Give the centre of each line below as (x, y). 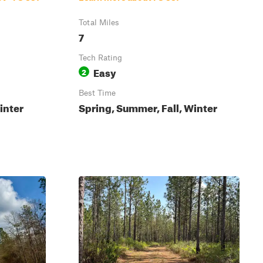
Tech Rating (100, 58)
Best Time (97, 93)
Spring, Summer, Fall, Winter (148, 107)
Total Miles (99, 22)
